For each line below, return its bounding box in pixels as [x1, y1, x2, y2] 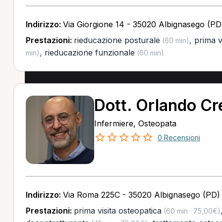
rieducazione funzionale [44, 48, 135, 57]
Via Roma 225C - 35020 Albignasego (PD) [62, 190, 220, 200]
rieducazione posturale [73, 35, 160, 45]
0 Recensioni [157, 133, 200, 142]
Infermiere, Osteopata [94, 118, 176, 128]
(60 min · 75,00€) [161, 207, 221, 215]
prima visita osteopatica [73, 206, 162, 216]
